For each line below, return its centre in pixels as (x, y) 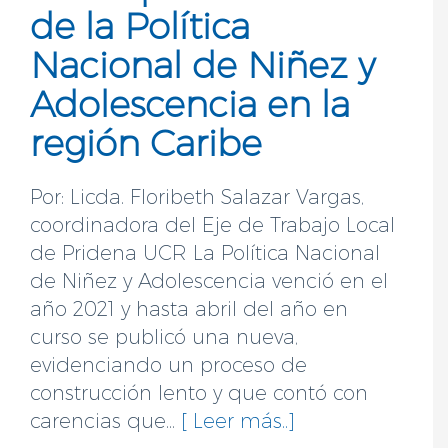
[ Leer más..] (238, 421)
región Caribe (146, 143)
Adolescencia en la (190, 104)
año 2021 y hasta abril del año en (189, 309)
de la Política (140, 26)
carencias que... (105, 421)
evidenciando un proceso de (168, 365)
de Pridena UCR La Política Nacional (205, 253)
